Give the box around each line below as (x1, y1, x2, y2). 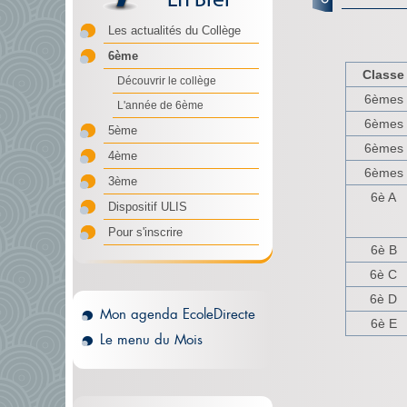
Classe (362, 67, 404, 82)
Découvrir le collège (117, 74, 216, 87)
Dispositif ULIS (108, 200, 187, 213)
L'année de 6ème (117, 99, 203, 112)
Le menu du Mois (100, 330, 203, 349)
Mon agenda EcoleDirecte (100, 304, 255, 323)
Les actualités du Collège (108, 24, 241, 37)
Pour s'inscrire (108, 225, 183, 239)
